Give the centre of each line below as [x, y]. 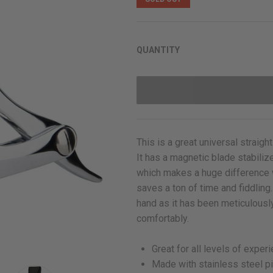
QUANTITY [158, 50]
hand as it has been [179, 204]
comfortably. [163, 219]
